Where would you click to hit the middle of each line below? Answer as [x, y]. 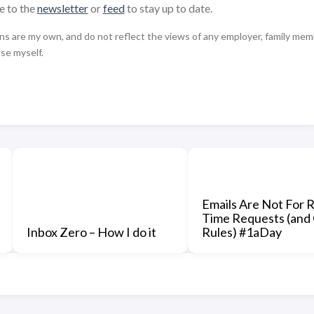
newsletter [62, 8]
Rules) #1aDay [241, 232]
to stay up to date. [168, 8]
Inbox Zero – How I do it [91, 232]
